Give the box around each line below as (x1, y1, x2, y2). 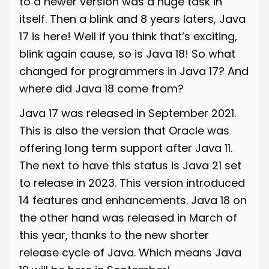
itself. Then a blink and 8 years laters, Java (19, 11, 246, 26)
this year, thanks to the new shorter (19, 227, 209, 243)
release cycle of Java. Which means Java (19, 244, 241, 260)
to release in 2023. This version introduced (19, 175, 245, 190)
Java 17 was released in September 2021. (19, 105, 236, 121)
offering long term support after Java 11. (19, 140, 232, 156)
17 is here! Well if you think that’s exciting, (19, 28, 237, 44)
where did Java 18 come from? (19, 80, 184, 96)
